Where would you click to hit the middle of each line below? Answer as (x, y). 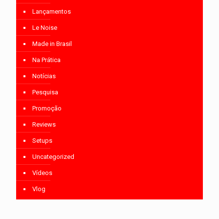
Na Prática (46, 60)
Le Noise (45, 28)
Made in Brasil (52, 44)
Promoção (47, 109)
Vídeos (42, 173)
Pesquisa (45, 92)
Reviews (44, 125)
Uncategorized (53, 157)
